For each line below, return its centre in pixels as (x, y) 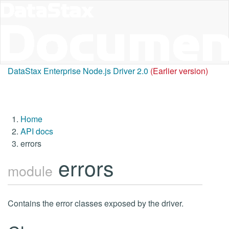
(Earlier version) (179, 71)
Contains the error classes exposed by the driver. (96, 203)
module (30, 170)
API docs (37, 131)
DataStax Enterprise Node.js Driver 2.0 (78, 71)
